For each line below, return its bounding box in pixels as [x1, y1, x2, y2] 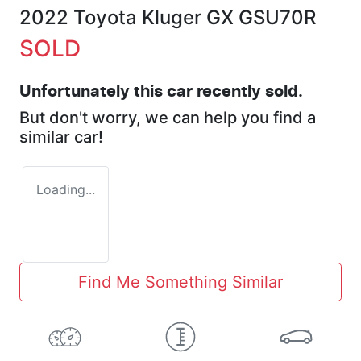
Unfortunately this [19, 83, 167, 100]
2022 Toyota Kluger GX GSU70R [19, 5, 316, 29]
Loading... [36, 180, 95, 197]
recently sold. [193, 83, 303, 100]
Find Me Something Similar [78, 272, 283, 292]
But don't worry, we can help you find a [19, 107, 316, 127]
